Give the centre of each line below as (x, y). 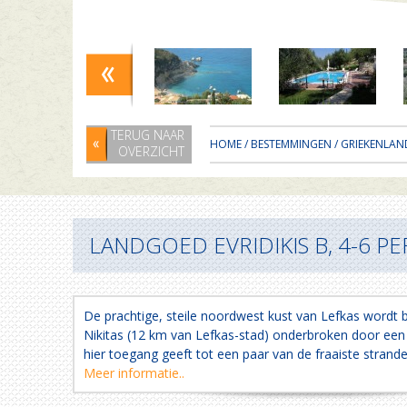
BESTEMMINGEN (291, 144)
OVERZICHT (151, 151)
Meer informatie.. (134, 373)
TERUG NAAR (148, 135)
